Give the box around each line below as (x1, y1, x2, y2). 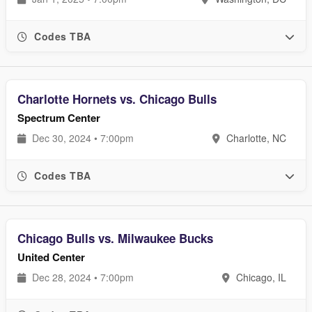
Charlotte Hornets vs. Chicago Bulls (17, 91, 217, 107)
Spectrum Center (17, 110, 100, 125)
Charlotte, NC (224, 131, 286, 145)
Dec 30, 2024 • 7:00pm (29, 131, 134, 145)
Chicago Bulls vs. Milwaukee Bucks (17, 230, 213, 247)
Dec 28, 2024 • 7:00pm (29, 270, 134, 284)
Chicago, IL (233, 270, 286, 284)
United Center (17, 249, 85, 265)
